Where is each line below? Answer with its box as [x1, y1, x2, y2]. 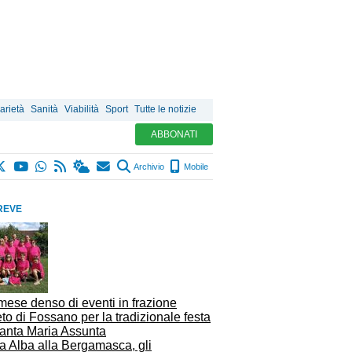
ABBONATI [151, 129, 197, 140]
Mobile [181, 162, 208, 171]
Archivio [132, 162, 164, 171]
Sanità [31, 104, 58, 115]
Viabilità [64, 104, 99, 115]
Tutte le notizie [134, 104, 196, 115]
